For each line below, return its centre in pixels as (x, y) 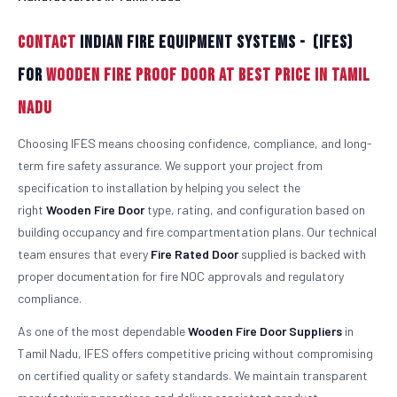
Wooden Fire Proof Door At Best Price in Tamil (208, 75)
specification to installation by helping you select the (159, 187)
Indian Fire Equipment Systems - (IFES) (216, 43)
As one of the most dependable (103, 331)
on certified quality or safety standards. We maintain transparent (193, 375)
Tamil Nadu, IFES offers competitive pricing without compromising (195, 353)
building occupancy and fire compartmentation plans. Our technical (197, 232)
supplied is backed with (302, 254)
